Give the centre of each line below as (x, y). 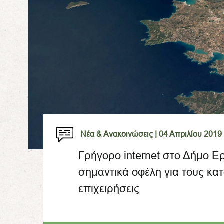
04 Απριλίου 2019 (190, 134)
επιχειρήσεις (109, 189)
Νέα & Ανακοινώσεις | (119, 134)
